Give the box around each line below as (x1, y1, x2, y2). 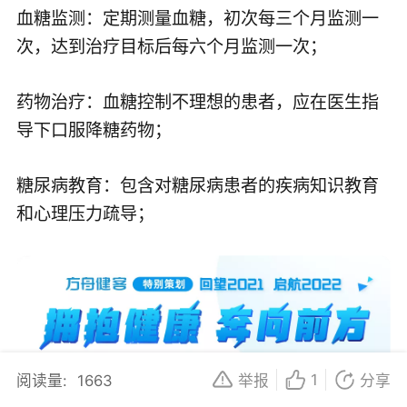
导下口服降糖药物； (15, 119, 172, 142)
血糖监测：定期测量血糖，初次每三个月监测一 (15, 7, 379, 30)
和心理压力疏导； (15, 203, 154, 225)
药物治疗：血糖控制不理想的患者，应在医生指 (15, 91, 379, 114)
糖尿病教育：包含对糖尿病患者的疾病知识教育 (15, 174, 379, 197)
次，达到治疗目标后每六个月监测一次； (15, 35, 327, 58)
